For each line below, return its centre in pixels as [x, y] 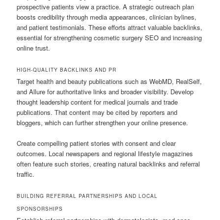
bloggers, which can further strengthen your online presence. [103, 122]
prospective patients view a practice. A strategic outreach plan [106, 6]
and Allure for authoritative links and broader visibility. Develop [105, 91]
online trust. [34, 48]
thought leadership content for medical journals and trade [97, 102]
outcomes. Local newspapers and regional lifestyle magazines [105, 154]
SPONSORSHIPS [40, 209]
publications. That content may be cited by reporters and [97, 112]
